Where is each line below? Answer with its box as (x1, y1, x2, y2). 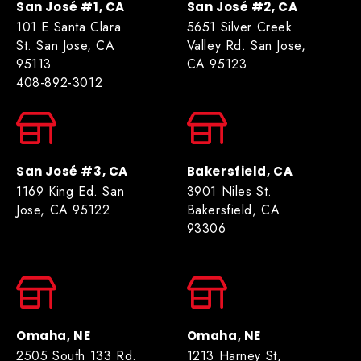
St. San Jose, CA (16, 35, 115, 55)
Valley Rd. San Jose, (186, 35, 306, 55)
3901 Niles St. (186, 181, 272, 201)
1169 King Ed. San (16, 181, 125, 201)
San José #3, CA (16, 162, 128, 180)
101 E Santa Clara (16, 17, 122, 36)
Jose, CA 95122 (16, 200, 110, 219)
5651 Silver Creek (186, 17, 293, 36)
